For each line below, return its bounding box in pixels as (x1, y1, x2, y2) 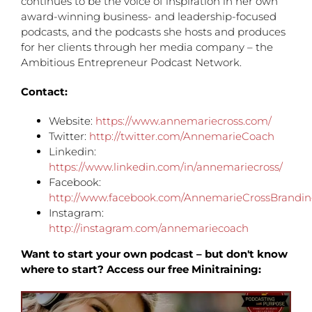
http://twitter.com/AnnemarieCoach (89, 130, 274, 143)
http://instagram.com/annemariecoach (49, 221, 249, 235)
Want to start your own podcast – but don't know (21, 247, 288, 260)
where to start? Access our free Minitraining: (21, 263, 261, 276)
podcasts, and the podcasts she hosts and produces (21, 25, 286, 38)
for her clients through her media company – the (21, 40, 273, 54)
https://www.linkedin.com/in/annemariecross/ (49, 160, 283, 173)
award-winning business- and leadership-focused (21, 10, 276, 23)
